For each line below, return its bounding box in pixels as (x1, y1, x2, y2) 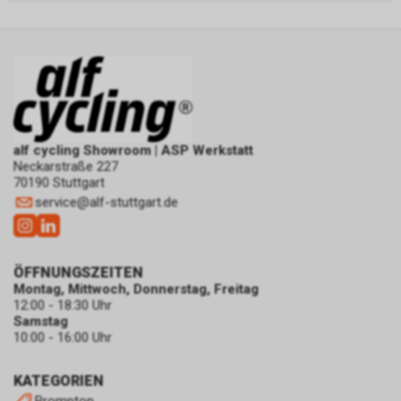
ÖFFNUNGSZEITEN (13, 263, 143, 281)
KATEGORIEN (13, 371, 104, 389)
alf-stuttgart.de (90, 193, 178, 210)
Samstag (13, 312, 68, 329)
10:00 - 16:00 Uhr (13, 328, 112, 346)
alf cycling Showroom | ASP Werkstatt (13, 141, 253, 158)
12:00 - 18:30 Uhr (13, 296, 112, 313)
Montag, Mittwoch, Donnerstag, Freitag (13, 280, 259, 297)
